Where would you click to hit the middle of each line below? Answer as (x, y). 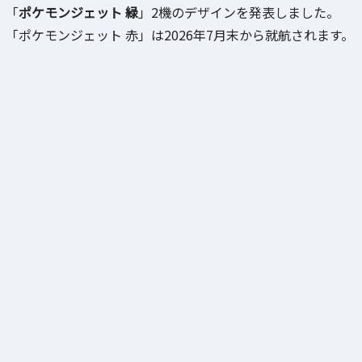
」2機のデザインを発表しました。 (239, 12)
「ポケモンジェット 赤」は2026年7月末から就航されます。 (180, 34)
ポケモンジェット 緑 (78, 12)
